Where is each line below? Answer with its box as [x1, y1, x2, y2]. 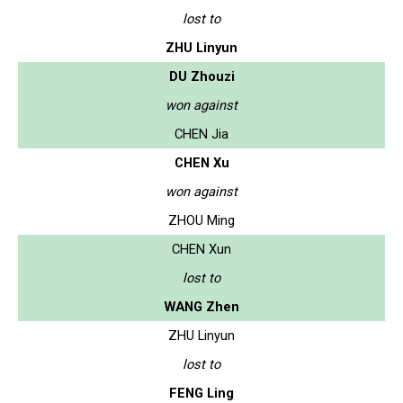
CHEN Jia [175, 125, 228, 142]
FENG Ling [169, 384, 234, 401]
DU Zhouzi [168, 67, 235, 85]
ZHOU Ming [168, 211, 235, 228]
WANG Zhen [164, 298, 239, 315]
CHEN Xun [172, 240, 231, 257]
